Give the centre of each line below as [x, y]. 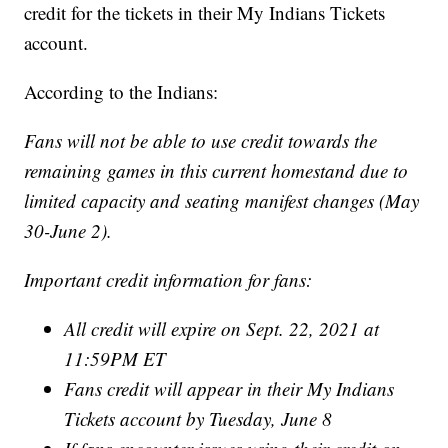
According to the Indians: [121, 92]
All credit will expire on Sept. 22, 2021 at [222, 329]
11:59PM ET [115, 359]
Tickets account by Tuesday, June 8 [198, 419]
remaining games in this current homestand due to [216, 171]
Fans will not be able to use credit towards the [201, 141]
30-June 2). [68, 231]
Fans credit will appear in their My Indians [229, 389]
